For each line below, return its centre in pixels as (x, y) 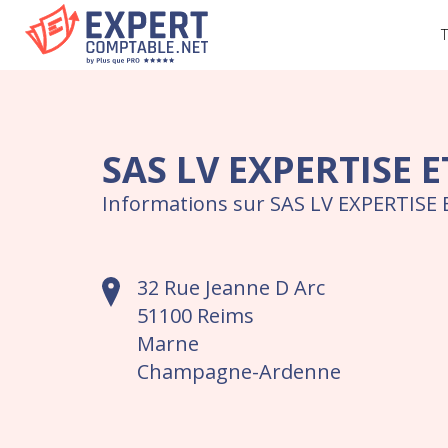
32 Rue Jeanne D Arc (231, 287)
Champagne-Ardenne (239, 371)
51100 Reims (195, 315)
